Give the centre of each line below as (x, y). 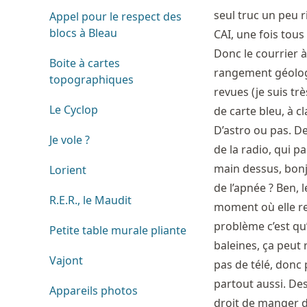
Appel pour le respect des (115, 16)
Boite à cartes (85, 63)
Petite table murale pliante (118, 230)
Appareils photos (94, 291)
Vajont (66, 260)
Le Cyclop (74, 110)
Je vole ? (70, 140)
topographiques (91, 79)
